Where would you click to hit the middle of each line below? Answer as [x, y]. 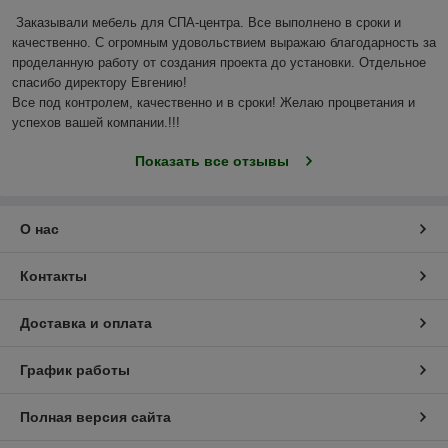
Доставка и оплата [86, 323]
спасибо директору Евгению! [99, 83]
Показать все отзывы [211, 161]
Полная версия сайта [95, 417]
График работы [75, 370]
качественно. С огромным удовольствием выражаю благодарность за [224, 43]
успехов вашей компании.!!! [98, 123]
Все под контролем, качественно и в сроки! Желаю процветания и [213, 103]
